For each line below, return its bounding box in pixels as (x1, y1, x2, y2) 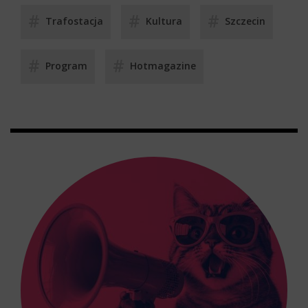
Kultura (146, 14, 182, 27)
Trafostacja (45, 14, 103, 27)
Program (45, 58, 87, 72)
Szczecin (225, 14, 265, 27)
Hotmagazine (130, 58, 196, 72)
